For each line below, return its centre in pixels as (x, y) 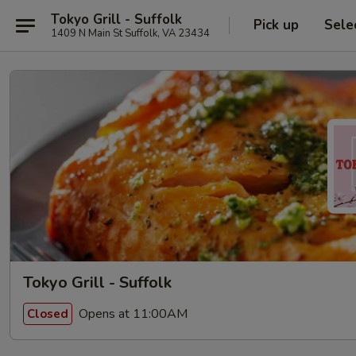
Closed (48, 313)
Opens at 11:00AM (132, 313)
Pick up (276, 25)
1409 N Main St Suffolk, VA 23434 (130, 33)
